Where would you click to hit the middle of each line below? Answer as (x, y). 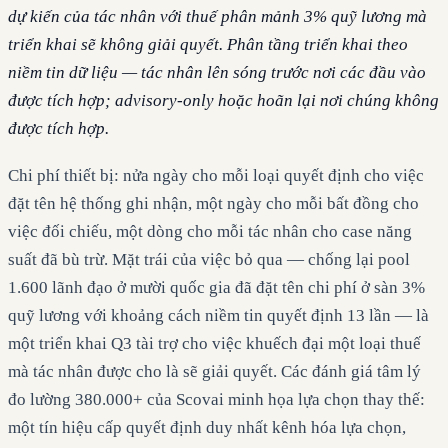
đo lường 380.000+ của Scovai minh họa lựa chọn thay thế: (216, 399)
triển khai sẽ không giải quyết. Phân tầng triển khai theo (208, 45)
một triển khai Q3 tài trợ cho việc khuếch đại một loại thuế (214, 343)
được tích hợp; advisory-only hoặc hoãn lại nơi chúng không (223, 101)
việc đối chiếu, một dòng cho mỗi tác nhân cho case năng (210, 231)
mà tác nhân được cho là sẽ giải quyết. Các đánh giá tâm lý (214, 371)
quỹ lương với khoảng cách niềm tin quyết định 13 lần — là (218, 315)
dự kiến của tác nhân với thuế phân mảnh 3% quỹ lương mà (217, 17)
